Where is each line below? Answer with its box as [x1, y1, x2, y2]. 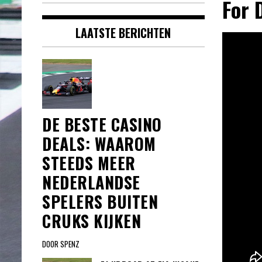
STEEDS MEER [42, 151, 136, 175]
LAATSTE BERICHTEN [75, 24, 171, 42]
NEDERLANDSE [42, 170, 140, 195]
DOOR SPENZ [42, 238, 80, 250]
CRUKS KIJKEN [42, 209, 141, 233]
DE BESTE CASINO [42, 112, 162, 137]
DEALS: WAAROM [42, 132, 156, 156]
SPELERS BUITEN [42, 189, 158, 214]
